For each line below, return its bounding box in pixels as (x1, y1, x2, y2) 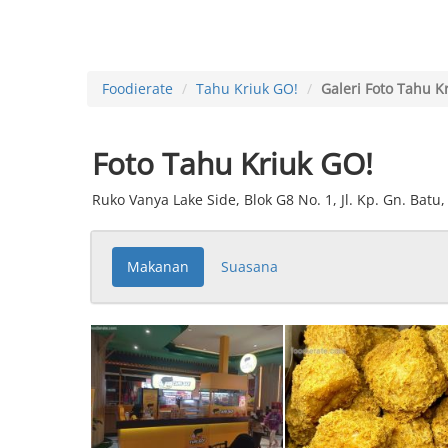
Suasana (221, 257, 278, 276)
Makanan (127, 257, 189, 276)
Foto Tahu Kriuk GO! (92, 142, 373, 184)
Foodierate (102, 79, 173, 98)
